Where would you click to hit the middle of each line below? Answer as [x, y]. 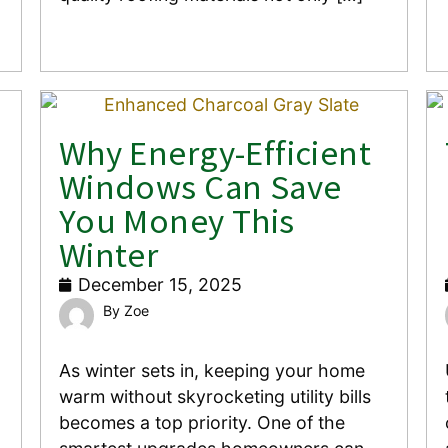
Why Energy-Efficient [215, 152]
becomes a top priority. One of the [201, 423]
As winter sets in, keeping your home [211, 371]
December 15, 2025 [159, 284]
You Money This [176, 220]
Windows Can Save [200, 186]
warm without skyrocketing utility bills [214, 397]
